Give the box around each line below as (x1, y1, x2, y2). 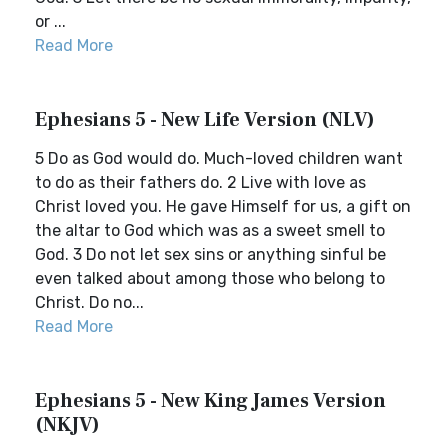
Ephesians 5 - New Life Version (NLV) (35, 107, 375, 133)
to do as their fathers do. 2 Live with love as (35, 173, 366, 192)
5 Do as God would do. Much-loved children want (35, 149, 403, 168)
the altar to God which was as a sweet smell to (35, 221, 385, 240)
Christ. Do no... (35, 293, 144, 312)
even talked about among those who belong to (35, 269, 385, 288)
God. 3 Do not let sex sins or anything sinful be (35, 245, 386, 264)
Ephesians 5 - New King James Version (35, 388, 386, 414)
